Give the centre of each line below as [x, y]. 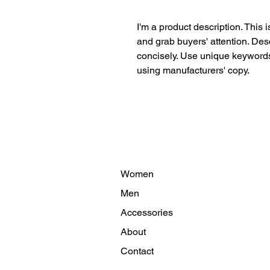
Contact [138, 251]
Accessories [148, 212]
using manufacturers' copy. [193, 70]
